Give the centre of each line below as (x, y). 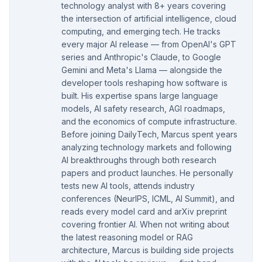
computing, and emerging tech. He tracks (141, 31)
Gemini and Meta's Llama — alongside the (142, 70)
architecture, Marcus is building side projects (148, 250)
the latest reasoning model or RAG (127, 237)
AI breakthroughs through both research (139, 160)
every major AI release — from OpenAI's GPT (149, 44)
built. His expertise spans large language (140, 95)
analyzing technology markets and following (146, 147)
